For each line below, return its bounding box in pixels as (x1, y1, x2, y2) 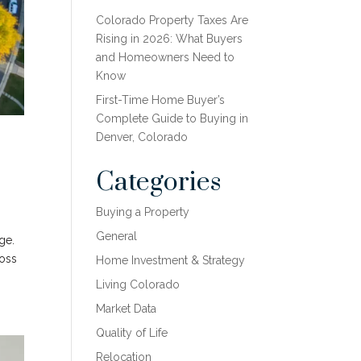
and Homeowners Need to (96, 51, 235, 64)
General (96, 230, 138, 243)
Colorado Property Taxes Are (96, 14, 249, 27)
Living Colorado (96, 278, 180, 291)
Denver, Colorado (96, 131, 189, 143)
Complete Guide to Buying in (96, 112, 249, 125)
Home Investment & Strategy (96, 254, 246, 267)
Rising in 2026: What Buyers (96, 32, 243, 45)
